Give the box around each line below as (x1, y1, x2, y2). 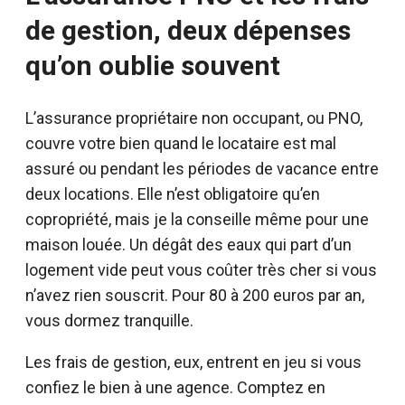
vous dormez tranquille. (25, 310, 193, 330)
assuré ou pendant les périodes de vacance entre (25, 158, 379, 178)
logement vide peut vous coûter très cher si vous (25, 259, 377, 279)
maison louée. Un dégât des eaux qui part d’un (25, 234, 352, 254)
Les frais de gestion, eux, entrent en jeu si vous (25, 352, 362, 372)
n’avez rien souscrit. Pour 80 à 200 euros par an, (25, 285, 364, 305)
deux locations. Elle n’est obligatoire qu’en (25, 184, 320, 203)
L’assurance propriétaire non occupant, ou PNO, (25, 108, 363, 127)
